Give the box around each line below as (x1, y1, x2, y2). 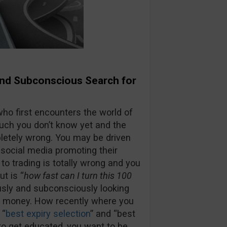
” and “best (90, 208, 135, 219)
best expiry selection (5, 208, 90, 219)
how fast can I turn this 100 (23, 170, 132, 181)
